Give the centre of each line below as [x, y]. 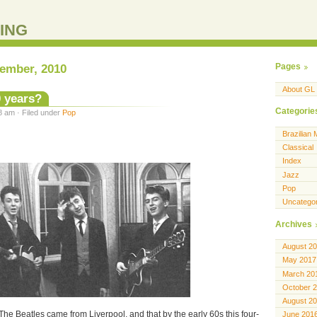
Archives [294, 224]
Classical [298, 148]
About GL [299, 89]
